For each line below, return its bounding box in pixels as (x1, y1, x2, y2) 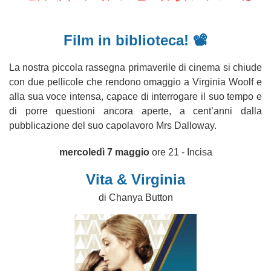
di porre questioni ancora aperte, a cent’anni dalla (9, 106, 262, 116)
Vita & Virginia (86, 171, 185, 188)
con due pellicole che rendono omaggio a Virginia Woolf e (9, 77, 262, 87)
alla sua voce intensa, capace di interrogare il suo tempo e (9, 91, 262, 102)
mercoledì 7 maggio (59, 147, 152, 157)
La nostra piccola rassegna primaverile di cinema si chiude (9, 62, 262, 73)
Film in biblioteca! (64, 32, 193, 48)
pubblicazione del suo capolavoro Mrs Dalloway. (9, 120, 217, 131)
